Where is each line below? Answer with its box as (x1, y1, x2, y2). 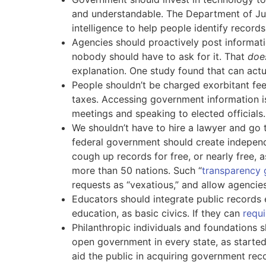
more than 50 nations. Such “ (71, 164, 202, 177)
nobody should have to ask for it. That (71, 50, 248, 63)
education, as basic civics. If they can (71, 207, 243, 220)
